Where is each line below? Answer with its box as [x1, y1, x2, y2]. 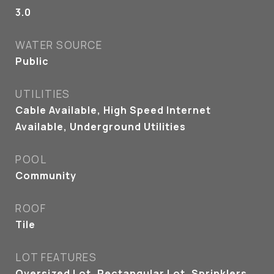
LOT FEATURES [15, 250, 97, 264]
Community [15, 169, 76, 182]
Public [15, 54, 49, 68]
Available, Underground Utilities [15, 120, 186, 133]
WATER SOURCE [15, 38, 102, 52]
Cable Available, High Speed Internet [15, 103, 211, 117]
